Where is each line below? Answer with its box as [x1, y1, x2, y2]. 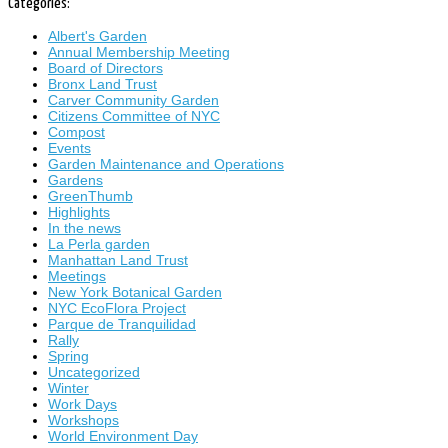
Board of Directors [48, 59, 163, 76]
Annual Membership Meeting [48, 43, 230, 60]
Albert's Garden [48, 27, 147, 44]
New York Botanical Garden [48, 283, 222, 300]
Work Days [48, 395, 117, 412]
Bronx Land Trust [48, 75, 157, 92]
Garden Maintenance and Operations [48, 155, 284, 172]
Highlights [48, 203, 110, 220]
